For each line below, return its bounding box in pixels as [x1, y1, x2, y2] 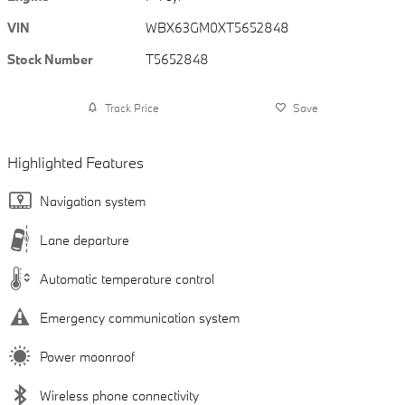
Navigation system [40, 193, 146, 211]
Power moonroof [40, 348, 135, 366]
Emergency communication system [40, 309, 240, 327]
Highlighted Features [7, 153, 144, 173]
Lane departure [40, 231, 129, 250]
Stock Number [7, 51, 93, 69]
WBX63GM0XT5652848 [146, 19, 290, 37]
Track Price [105, 99, 159, 115]
